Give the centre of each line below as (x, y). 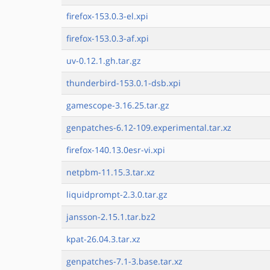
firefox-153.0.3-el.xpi (107, 16)
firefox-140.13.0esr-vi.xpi (116, 150)
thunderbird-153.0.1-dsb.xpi (124, 83)
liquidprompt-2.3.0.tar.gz (117, 194)
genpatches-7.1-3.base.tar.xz (124, 261)
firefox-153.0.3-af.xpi (108, 38)
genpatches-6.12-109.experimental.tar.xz (149, 127)
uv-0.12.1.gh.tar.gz (104, 61)
